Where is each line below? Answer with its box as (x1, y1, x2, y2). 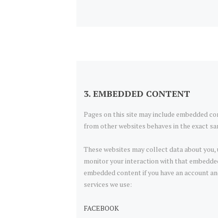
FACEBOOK (84, 203, 119, 213)
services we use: (84, 179, 132, 189)
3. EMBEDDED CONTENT (84, 88, 190, 100)
